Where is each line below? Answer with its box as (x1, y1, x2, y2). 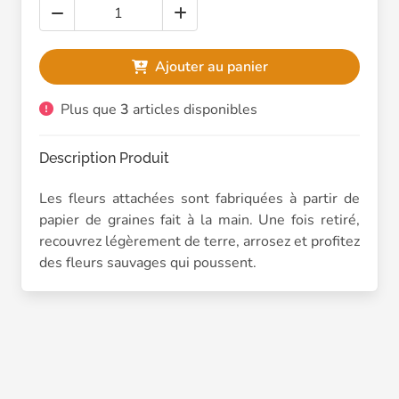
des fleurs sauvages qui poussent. (39, 253, 256, 273)
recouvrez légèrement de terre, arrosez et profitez (39, 232, 360, 251)
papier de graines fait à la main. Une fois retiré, (39, 210, 360, 230)
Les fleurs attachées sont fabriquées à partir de (39, 189, 360, 208)
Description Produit (39, 150, 169, 167)
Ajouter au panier (147, 57, 268, 77)
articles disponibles (129, 100, 257, 119)
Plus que (53, 100, 120, 119)
